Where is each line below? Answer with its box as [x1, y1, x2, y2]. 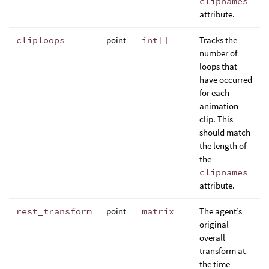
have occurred [199, 74, 252, 85]
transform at [199, 245, 246, 256]
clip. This [199, 113, 233, 125]
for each [199, 87, 229, 98]
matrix [142, 205, 174, 217]
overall [199, 232, 225, 243]
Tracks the [199, 34, 237, 46]
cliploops [16, 34, 65, 46]
